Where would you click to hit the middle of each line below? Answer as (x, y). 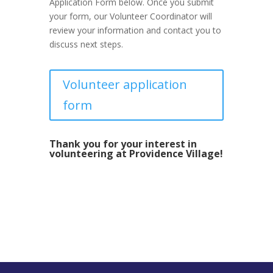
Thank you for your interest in (123, 144)
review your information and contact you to (135, 30)
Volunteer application (125, 85)
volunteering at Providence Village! (136, 154)
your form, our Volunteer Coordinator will (130, 16)
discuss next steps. (86, 44)
